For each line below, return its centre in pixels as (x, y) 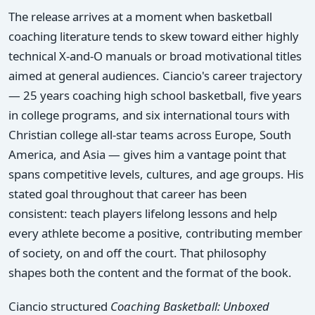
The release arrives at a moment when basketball (140, 16)
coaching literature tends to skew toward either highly (154, 36)
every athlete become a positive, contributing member (155, 233)
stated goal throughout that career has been (128, 193)
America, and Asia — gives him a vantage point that (147, 154)
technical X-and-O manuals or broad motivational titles (155, 56)
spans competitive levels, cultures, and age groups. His (156, 174)
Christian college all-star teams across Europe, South (150, 134)
